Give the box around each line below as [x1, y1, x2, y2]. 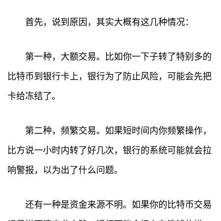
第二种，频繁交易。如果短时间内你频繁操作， [25, 125, 212, 136]
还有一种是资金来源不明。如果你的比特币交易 [25, 199, 212, 210]
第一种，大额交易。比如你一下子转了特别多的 [25, 51, 212, 62]
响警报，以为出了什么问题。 [7, 165, 123, 176]
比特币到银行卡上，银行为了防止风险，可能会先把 [7, 71, 212, 82]
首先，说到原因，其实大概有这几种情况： [25, 17, 194, 28]
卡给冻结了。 [7, 91, 61, 102]
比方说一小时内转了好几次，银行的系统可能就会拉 [7, 145, 212, 156]
